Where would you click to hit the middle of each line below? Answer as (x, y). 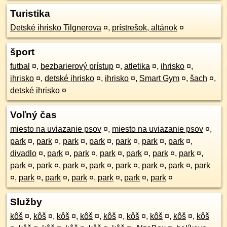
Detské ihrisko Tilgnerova (56, 28)
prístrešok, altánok (145, 28)
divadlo (23, 153)
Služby (26, 202)
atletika (137, 66)
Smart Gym (159, 78)
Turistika (30, 13)
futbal (20, 66)
